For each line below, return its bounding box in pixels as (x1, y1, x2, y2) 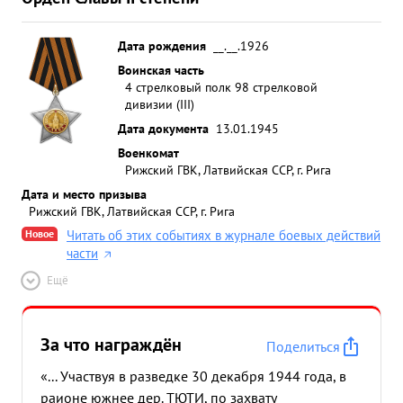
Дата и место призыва (22, 185, 147, 202)
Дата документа (118, 120, 209, 137)
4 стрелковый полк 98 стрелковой (125, 78, 318, 95)
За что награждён (40, 333, 182, 356)
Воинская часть (118, 61, 204, 78)
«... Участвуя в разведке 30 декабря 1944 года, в (40, 367, 346, 385)
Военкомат (118, 144, 179, 161)
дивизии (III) (125, 95, 194, 112)
